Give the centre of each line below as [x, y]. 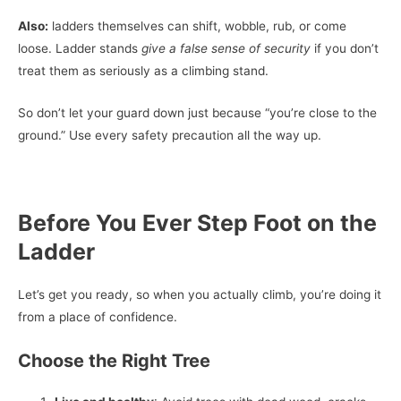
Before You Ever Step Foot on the [197, 222]
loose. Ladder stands [80, 49]
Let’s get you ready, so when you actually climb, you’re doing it [200, 294]
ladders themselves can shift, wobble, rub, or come [197, 26]
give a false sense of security [226, 49]
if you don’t [345, 49]
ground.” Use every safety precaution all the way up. [170, 136]
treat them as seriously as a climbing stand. [143, 71]
